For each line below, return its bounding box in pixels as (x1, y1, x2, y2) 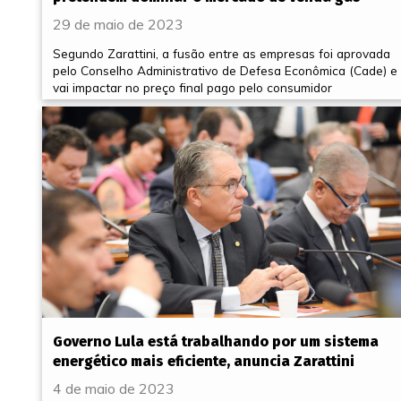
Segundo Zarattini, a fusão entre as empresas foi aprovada (53, 46, 390, 62)
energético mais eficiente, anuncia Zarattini (53, 352, 354, 370)
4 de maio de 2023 (53, 379, 175, 397)
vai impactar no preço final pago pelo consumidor (53, 80, 332, 96)
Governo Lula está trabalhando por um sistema (53, 332, 379, 350)
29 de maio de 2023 (53, 15, 183, 34)
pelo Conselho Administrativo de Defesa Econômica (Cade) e (53, 63, 397, 79)
